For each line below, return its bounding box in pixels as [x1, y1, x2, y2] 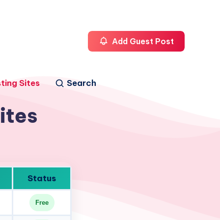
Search [66, 77, 96, 88]
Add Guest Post [110, 36, 174, 46]
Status [27, 173, 56, 184]
